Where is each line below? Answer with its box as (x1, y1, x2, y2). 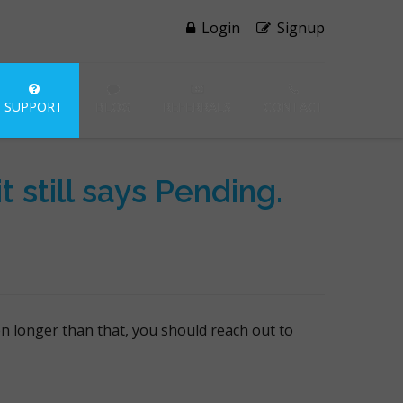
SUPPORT (4, 98, 63, 115)
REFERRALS (163, 98, 231, 115)
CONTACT (264, 98, 324, 115)
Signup (273, 18, 325, 38)
